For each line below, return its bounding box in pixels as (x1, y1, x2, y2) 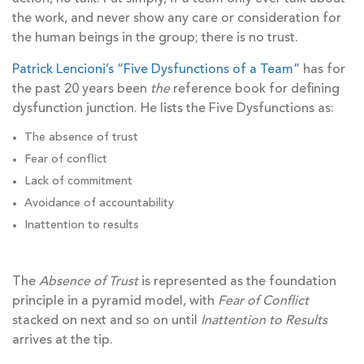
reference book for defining (170, 83, 340, 97)
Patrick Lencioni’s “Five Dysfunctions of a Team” (12, 63, 300, 77)
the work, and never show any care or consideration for (12, 12, 341, 26)
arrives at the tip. (12, 334, 113, 348)
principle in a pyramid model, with (12, 295, 218, 309)
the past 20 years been (12, 83, 150, 97)
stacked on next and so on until (12, 314, 197, 328)
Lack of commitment (24, 175, 132, 188)
